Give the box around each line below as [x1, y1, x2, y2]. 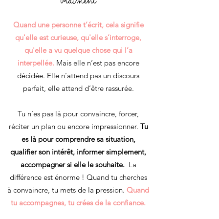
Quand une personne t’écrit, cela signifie [13, 20, 144, 29]
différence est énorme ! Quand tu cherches [9, 173, 147, 182]
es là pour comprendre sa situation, [21, 134, 135, 144]
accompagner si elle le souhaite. [20, 160, 127, 169]
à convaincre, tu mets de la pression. [7, 185, 127, 195]
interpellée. [17, 58, 56, 67]
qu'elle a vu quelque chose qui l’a [24, 45, 132, 55]
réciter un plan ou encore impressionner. [8, 122, 140, 131]
